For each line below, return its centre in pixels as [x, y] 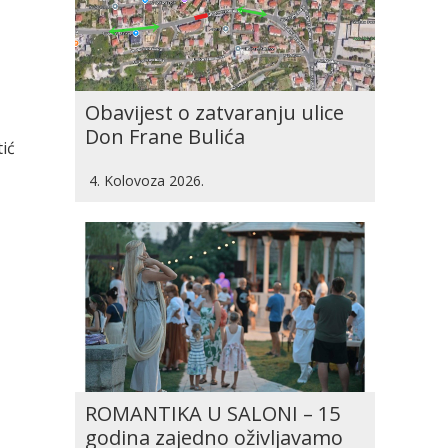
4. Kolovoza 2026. [146, 180]
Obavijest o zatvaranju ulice [214, 112]
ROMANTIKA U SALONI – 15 [212, 413]
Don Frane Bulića [165, 136]
